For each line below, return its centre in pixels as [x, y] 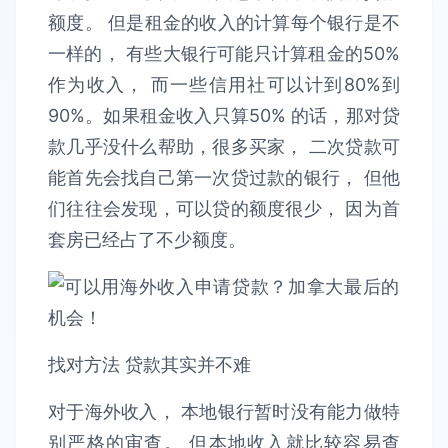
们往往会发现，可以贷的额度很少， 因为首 [224, 208]
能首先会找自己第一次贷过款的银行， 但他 [224, 177]
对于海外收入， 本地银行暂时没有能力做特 [224, 411]
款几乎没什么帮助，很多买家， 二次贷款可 [224, 146]
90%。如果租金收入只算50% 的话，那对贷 [224, 115]
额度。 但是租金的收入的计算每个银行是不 [224, 22]
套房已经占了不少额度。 [147, 239]
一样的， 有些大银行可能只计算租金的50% [224, 53]
